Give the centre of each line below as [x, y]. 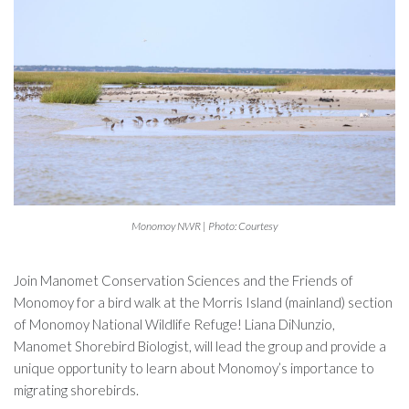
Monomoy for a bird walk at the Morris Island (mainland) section [203, 302]
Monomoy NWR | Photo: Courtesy [204, 225]
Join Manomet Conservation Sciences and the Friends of [184, 280]
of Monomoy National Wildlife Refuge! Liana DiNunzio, [174, 324]
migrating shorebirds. [76, 389]
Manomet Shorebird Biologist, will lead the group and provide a [200, 346]
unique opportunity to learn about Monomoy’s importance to [194, 367]
